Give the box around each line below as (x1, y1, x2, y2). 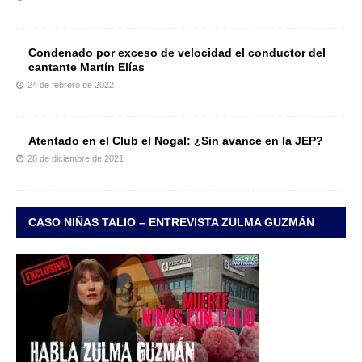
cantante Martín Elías (28, 61, 145, 74)
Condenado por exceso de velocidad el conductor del (28, 46, 326, 60)
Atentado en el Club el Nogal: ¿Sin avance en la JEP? (28, 134, 323, 148)
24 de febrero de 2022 (27, 80, 114, 90)
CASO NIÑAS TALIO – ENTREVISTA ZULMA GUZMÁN (28, 216, 314, 229)
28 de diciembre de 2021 (27, 154, 124, 164)
